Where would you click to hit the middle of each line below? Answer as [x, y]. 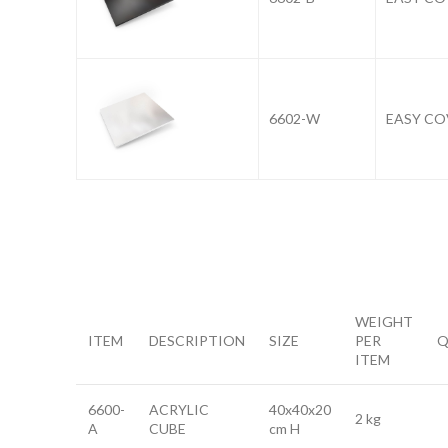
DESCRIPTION [197, 340]
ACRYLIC [179, 409]
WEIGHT [384, 321]
